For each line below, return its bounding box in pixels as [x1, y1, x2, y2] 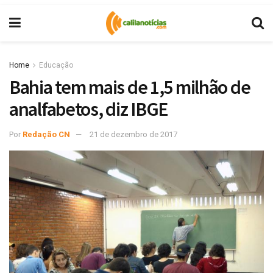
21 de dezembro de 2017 [90, 129, 177, 139]
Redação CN [23, 129, 70, 139]
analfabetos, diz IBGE [9, 97, 169, 121]
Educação [39, 61, 73, 69]
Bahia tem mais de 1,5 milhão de [9, 75, 250, 99]
